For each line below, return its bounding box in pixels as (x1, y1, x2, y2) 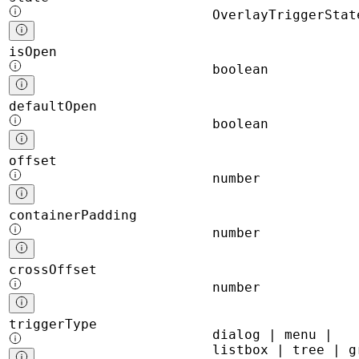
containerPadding (9, 208, 137, 224)
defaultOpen (9, 99, 97, 115)
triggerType (9, 317, 97, 333)
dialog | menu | (212, 327, 333, 343)
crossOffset (9, 262, 97, 278)
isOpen (9, 44, 57, 60)
